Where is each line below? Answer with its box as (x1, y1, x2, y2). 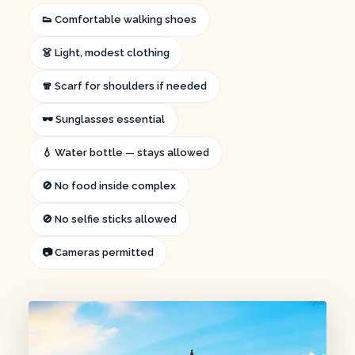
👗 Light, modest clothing (42, 46, 170, 59)
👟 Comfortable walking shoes (42, 13, 197, 25)
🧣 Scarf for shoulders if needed (42, 79, 207, 92)
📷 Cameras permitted (42, 246, 154, 258)
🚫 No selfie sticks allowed (42, 212, 177, 225)
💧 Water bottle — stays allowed (42, 146, 209, 158)
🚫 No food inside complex (42, 179, 176, 192)
